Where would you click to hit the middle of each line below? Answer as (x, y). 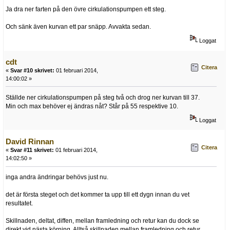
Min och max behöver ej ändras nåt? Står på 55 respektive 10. (92, 106)
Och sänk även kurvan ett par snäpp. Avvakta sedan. (78, 26)
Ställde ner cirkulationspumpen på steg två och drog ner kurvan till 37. (103, 97)
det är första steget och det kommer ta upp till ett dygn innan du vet (98, 195)
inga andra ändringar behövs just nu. (57, 177)
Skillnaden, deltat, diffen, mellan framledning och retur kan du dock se (102, 221)
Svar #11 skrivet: (32, 150)
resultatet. (19, 204)
